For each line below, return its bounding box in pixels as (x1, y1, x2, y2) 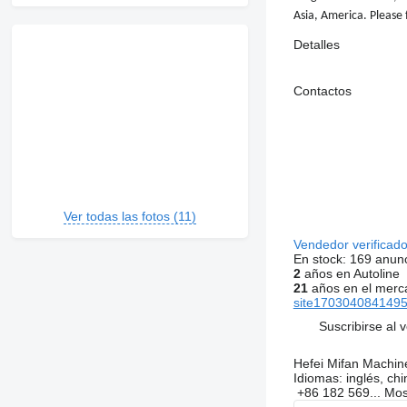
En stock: (293, 252, 350, 267)
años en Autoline (300, 266, 400, 282)
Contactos (293, 84, 352, 99)
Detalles (293, 37, 340, 53)
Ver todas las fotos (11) (63, 209, 196, 224)
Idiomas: (293, 371, 342, 386)
